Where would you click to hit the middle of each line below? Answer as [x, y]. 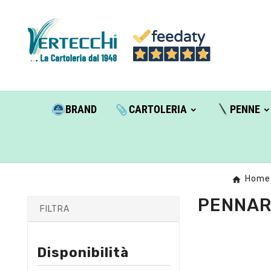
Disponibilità [83, 252]
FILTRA [55, 209]
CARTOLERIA [158, 109]
